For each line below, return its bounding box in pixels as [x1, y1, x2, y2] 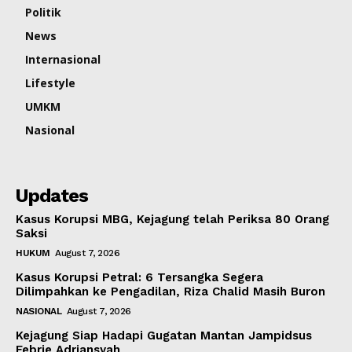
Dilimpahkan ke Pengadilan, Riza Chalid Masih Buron [16, 284, 325, 299]
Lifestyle [25, 75, 75, 91]
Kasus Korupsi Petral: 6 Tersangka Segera [16, 270, 263, 285]
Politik [25, 5, 61, 20]
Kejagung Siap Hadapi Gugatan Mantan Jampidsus [16, 328, 312, 343]
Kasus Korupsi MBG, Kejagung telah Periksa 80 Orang [16, 212, 329, 227]
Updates [16, 185, 88, 207]
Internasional [25, 52, 101, 68]
